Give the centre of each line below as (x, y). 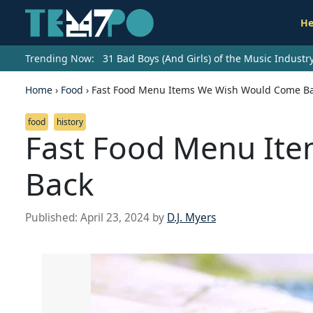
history (70, 122)
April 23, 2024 (115, 218)
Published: (53, 218)
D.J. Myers (191, 218)
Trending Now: (60, 59)
